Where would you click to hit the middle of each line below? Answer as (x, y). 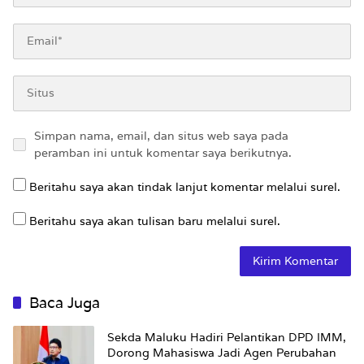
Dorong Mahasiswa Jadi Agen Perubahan (222, 353)
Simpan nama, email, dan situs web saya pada (161, 135)
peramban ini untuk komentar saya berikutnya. (163, 152)
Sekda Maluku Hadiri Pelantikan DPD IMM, (227, 338)
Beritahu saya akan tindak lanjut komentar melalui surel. (185, 186)
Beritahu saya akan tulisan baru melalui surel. (155, 221)
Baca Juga (65, 302)
